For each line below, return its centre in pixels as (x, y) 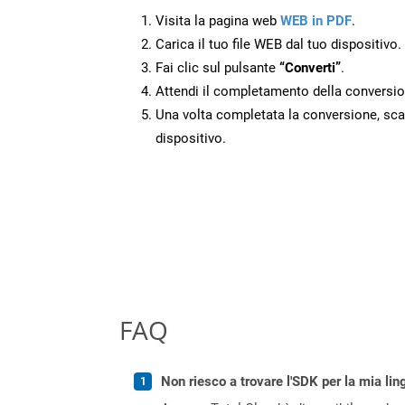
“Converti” (310, 67)
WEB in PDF (316, 20)
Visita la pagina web (218, 20)
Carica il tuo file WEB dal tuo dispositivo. (278, 44)
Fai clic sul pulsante (217, 67)
